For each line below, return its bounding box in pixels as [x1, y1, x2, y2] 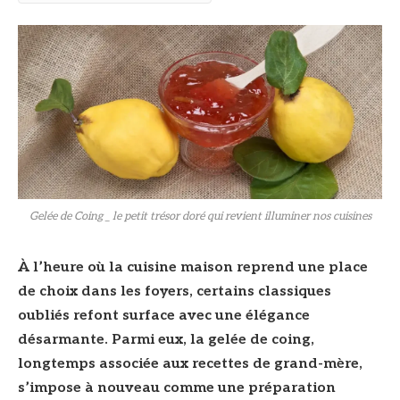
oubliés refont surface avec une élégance [18, 307, 310, 325]
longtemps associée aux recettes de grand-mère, [18, 355, 362, 373]
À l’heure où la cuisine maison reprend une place [18, 259, 368, 277]
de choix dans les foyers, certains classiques [18, 283, 331, 301]
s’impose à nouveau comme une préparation [18, 379, 336, 397]
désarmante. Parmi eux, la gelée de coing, [18, 331, 314, 349]
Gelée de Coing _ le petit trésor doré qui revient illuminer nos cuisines [29, 210, 371, 224]
